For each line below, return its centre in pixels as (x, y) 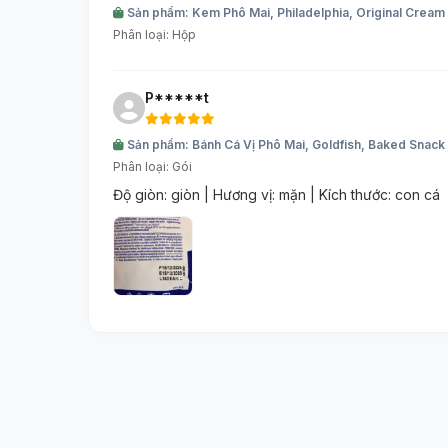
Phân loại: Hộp (154, 35)
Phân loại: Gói (152, 167)
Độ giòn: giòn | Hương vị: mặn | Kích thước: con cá (276, 195)
